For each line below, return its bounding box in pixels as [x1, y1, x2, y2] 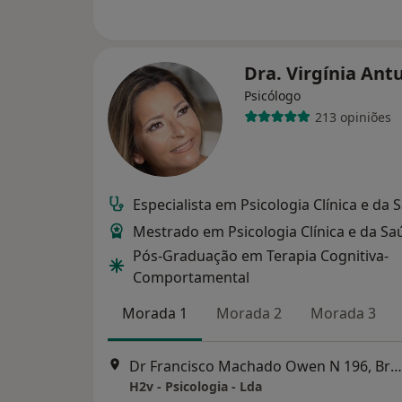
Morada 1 [122, 303, 188, 323]
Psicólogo [244, 87, 301, 104]
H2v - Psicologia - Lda [129, 378, 262, 396]
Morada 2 [216, 303, 282, 323]
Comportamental [133, 267, 249, 287]
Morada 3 [310, 303, 376, 323]
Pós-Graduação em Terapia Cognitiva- [133, 246, 389, 266]
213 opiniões [314, 108, 391, 126]
